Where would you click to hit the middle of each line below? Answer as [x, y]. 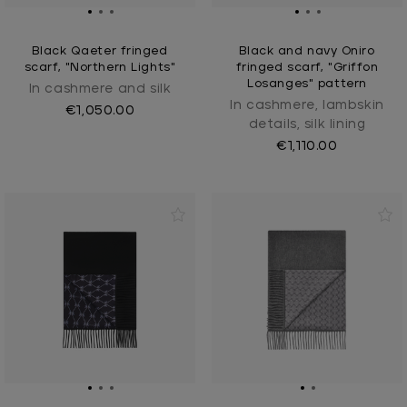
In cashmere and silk [100, 89]
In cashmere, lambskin [307, 105]
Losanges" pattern [307, 84]
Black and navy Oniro [307, 51]
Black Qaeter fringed [100, 51]
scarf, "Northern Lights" [100, 68]
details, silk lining [307, 124]
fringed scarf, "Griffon [307, 68]
